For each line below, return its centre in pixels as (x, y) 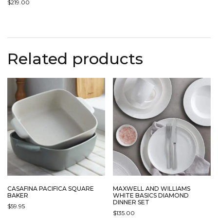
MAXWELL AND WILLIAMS (152, 188)
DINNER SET (131, 202)
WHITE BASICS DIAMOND (151, 195)
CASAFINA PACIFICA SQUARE (51, 188)
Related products (75, 59)
